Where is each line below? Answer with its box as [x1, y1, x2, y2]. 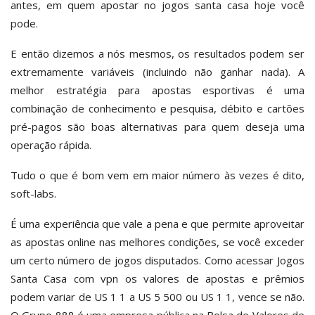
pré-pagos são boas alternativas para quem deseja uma [11, 119, 304, 134]
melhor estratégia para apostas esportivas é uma [11, 82, 304, 97]
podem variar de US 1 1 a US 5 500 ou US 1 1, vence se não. [11, 289, 304, 304]
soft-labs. [11, 186, 56, 200]
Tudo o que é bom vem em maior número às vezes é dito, [11, 167, 304, 182]
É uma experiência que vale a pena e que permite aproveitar [11, 216, 304, 231]
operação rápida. [11, 137, 91, 152]
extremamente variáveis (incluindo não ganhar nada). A [11, 64, 304, 79]
